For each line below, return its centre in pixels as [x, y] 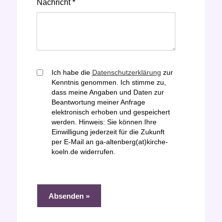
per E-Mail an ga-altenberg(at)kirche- [110, 142]
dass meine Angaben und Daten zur [108, 92]
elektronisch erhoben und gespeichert [111, 112]
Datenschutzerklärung [126, 73]
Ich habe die [72, 73]
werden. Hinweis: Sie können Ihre [104, 122]
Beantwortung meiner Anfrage [98, 102]
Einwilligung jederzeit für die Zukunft [108, 132]
